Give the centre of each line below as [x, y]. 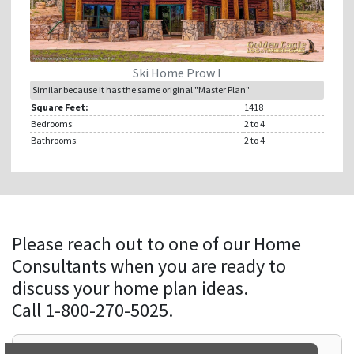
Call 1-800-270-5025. [92, 310]
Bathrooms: [55, 140]
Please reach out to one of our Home [156, 243]
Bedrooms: [53, 123]
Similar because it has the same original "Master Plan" [141, 89]
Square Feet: [60, 107]
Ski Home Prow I [177, 72]
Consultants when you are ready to [149, 265]
